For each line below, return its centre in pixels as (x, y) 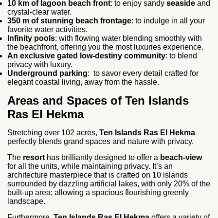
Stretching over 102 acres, (53, 132)
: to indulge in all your (168, 20)
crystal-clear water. (39, 12)
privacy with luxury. (40, 64)
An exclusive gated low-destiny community (86, 55)
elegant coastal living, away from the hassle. (83, 82)
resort (33, 157)
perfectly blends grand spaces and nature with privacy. (100, 141)
